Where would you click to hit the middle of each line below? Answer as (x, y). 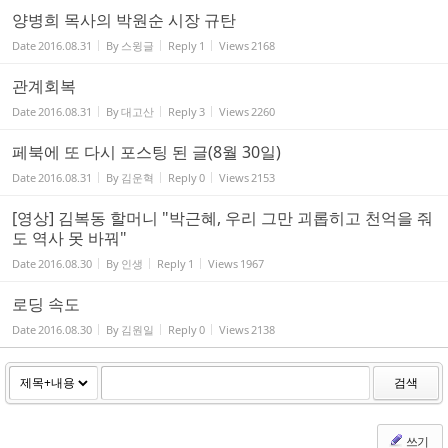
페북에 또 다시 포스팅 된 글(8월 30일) (146, 152)
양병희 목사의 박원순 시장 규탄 (124, 20)
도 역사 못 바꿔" (69, 238)
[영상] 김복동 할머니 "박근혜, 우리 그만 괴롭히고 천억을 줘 (222, 218)
